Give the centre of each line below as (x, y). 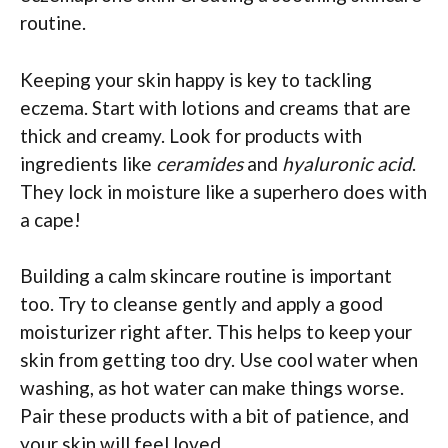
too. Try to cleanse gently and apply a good (201, 304)
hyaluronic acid (347, 163)
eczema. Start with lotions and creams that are (215, 107)
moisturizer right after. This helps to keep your (216, 332)
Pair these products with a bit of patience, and (214, 416)
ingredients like (88, 163)
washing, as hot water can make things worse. (212, 388)
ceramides (199, 163)
